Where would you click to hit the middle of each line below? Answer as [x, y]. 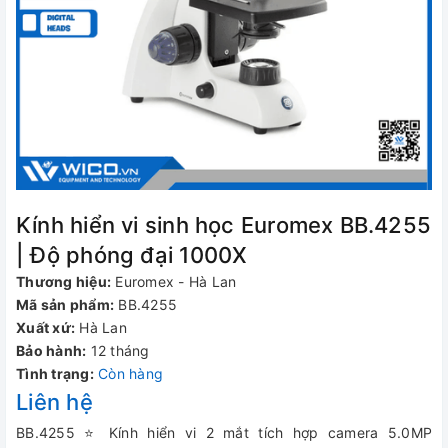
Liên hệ [54, 402]
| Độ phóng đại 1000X [132, 255]
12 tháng [120, 350]
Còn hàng [130, 373]
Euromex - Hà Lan [176, 281]
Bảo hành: [51, 350]
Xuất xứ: [45, 327]
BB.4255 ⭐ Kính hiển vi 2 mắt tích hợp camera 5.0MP [224, 432]
